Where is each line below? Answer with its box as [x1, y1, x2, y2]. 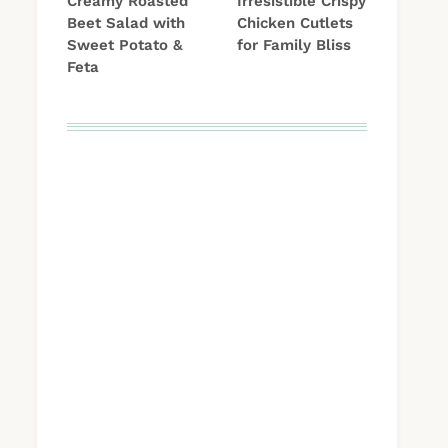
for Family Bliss [237, 36, 351, 55]
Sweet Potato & [67, 36, 183, 55]
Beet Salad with [67, 14, 185, 33]
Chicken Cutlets [237, 14, 353, 33]
